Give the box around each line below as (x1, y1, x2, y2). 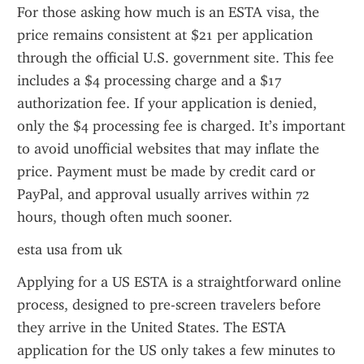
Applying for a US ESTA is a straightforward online (17, 273, 341, 291)
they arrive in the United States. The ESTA (17, 318, 286, 336)
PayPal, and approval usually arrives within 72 (17, 185, 310, 203)
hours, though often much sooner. (17, 208, 232, 226)
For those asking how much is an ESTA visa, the (17, 3, 319, 21)
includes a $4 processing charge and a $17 (17, 71, 281, 89)
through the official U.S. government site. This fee (17, 49, 334, 67)
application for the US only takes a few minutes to (17, 341, 336, 359)
